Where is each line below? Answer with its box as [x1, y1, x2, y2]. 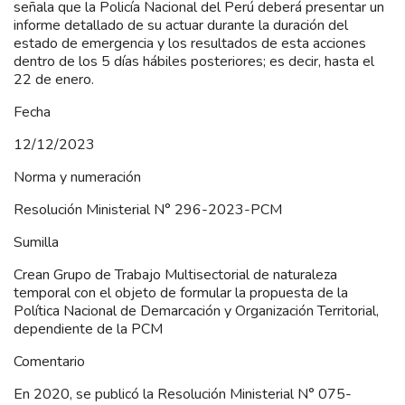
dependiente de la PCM [14, 318, 163, 339]
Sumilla [14, 231, 59, 252]
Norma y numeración [14, 166, 141, 187]
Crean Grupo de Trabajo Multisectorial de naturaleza [14, 264, 337, 285]
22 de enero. [14, 69, 94, 89]
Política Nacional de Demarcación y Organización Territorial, [14, 300, 379, 321]
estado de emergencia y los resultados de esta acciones [14, 33, 366, 53]
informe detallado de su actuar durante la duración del [14, 14, 348, 35]
